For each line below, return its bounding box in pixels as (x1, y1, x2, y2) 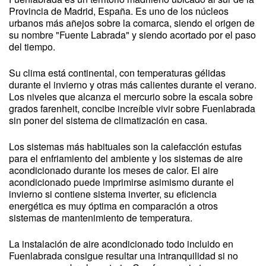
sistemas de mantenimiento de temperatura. (9, 211, 192, 224)
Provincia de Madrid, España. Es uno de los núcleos (9, 4, 229, 18)
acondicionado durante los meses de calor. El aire (9, 163, 218, 177)
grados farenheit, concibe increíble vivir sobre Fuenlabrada (9, 102, 255, 115)
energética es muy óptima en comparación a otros (9, 199, 218, 213)
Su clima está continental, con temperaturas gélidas (9, 66, 226, 80)
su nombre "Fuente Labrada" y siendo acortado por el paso (9, 28, 256, 42)
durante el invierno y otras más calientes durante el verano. (9, 78, 256, 91)
